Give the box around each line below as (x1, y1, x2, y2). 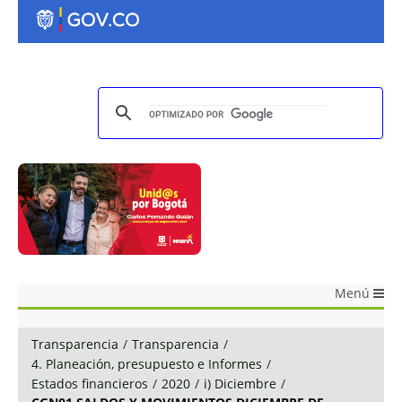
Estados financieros (31, 375, 148, 392)
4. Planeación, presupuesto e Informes (31, 355, 262, 372)
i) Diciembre (204, 375, 276, 392)
